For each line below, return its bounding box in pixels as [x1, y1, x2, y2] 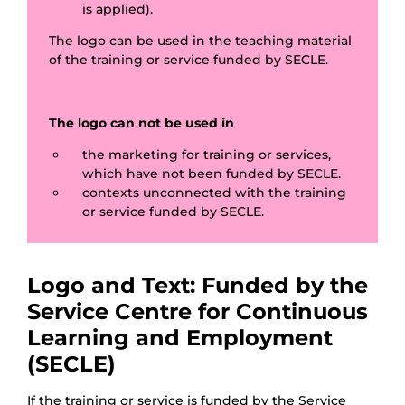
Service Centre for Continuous [27, 298, 368, 325]
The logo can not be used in [49, 115, 234, 132]
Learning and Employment [27, 325, 333, 352]
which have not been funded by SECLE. [82, 165, 341, 183]
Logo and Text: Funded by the [27, 272, 368, 299]
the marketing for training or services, [82, 146, 331, 164]
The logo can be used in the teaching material [49, 33, 352, 50]
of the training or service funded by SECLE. [49, 52, 328, 69]
